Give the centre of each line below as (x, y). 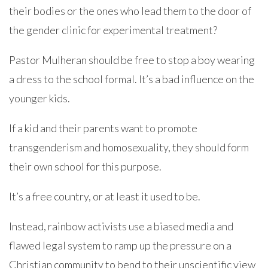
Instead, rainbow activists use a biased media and (121, 226)
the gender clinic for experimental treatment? (113, 30)
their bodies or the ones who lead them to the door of (130, 11)
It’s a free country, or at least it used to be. (105, 196)
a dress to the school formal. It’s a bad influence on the (132, 79)
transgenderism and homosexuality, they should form (129, 147)
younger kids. (39, 98)
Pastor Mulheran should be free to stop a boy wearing (132, 60)
